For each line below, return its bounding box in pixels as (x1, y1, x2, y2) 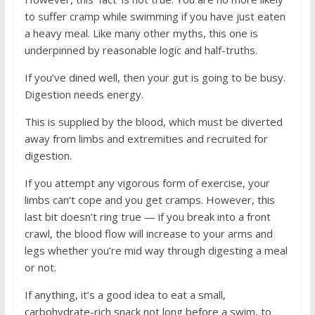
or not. (24, 260, 56, 274)
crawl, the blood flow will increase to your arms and (24, 226, 273, 240)
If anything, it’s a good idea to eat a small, (24, 288, 226, 302)
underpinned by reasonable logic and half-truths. (24, 43, 257, 57)
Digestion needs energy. (24, 87, 143, 101)
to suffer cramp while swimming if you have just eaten (24, 9, 285, 23)
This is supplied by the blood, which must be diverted (24, 115, 283, 129)
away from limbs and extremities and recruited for (24, 131, 268, 146)
